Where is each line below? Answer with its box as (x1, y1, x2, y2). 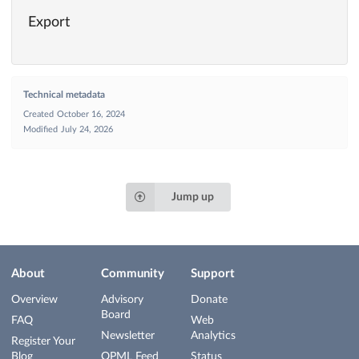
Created (23, 110, 54, 119)
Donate (191, 294, 228, 305)
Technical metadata (23, 90, 105, 100)
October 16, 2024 (57, 110, 125, 119)
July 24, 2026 (61, 125, 113, 135)
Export (28, 15, 70, 30)
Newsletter (101, 330, 155, 341)
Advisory (101, 294, 143, 305)
